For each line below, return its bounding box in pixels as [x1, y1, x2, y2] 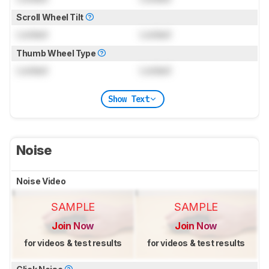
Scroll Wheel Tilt [16, 12, 85, 23]
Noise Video [16, 176, 67, 187]
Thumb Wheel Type [16, 48, 98, 59]
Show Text [107, 93, 150, 104]
